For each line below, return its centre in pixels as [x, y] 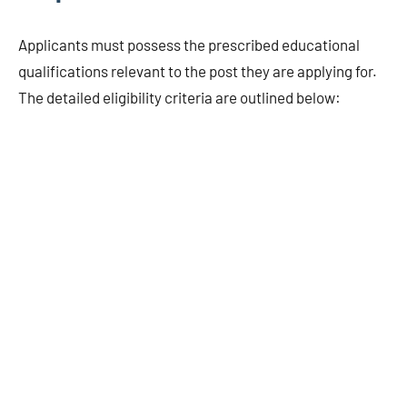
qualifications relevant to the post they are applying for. [198, 70]
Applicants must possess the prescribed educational [189, 44]
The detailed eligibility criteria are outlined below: [179, 97]
